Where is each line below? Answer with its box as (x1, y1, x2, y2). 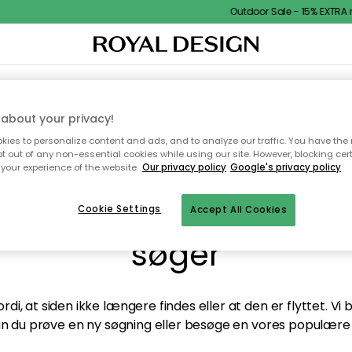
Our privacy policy (142, 161, 226, 174)
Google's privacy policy (230, 161, 341, 174)
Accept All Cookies (190, 203, 288, 217)
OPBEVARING (145, 78, 208, 91)
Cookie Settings (78, 203, 161, 216)
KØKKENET (90, 78, 145, 91)
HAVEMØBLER (207, 78, 277, 91)
